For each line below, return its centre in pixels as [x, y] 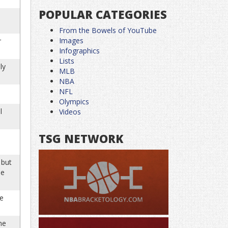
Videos [70, 112]
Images [71, 40]
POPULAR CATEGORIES [103, 14]
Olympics [74, 102]
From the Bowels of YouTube [108, 30]
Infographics [79, 51]
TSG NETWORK [81, 138]
